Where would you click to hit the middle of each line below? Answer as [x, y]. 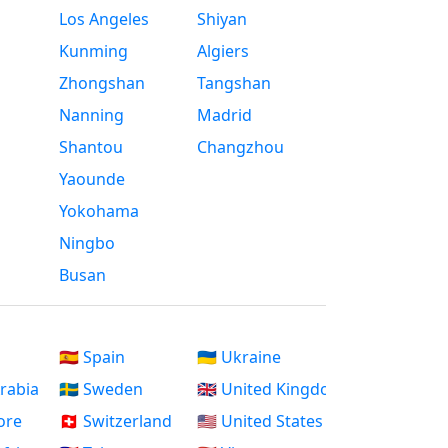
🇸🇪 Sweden [100, 389]
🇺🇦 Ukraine [239, 357]
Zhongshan [101, 83]
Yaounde [91, 179]
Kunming [93, 51]
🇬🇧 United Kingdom [271, 389]
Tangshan [234, 83]
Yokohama [98, 211]
